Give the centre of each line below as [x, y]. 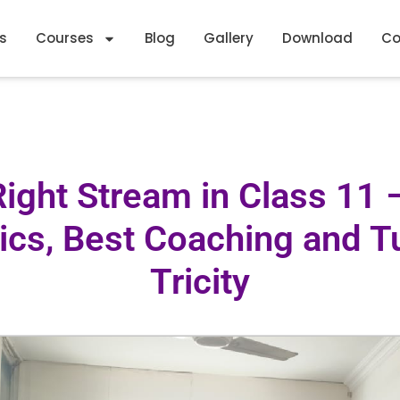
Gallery [229, 38]
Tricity [200, 282]
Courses [65, 38]
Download [318, 38]
